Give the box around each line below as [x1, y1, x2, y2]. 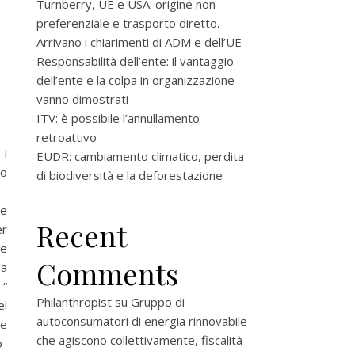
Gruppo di [131, 294, 185, 310]
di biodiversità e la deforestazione [36, 167, 223, 183]
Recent [36, 216, 126, 254]
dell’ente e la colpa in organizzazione [36, 72, 235, 88]
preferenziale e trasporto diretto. [36, 15, 219, 31]
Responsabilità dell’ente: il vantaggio [36, 53, 234, 69]
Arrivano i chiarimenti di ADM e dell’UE [36, 34, 242, 50]
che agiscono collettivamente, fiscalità [36, 332, 242, 348]
